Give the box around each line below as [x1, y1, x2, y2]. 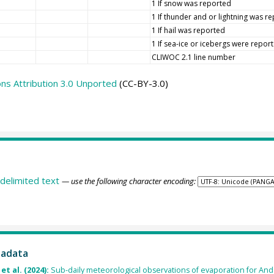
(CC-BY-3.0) [116, 77, 168, 89]
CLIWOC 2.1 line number [151, 52, 235, 62]
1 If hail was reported [151, 25, 225, 35]
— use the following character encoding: [61, 175, 196, 187]
